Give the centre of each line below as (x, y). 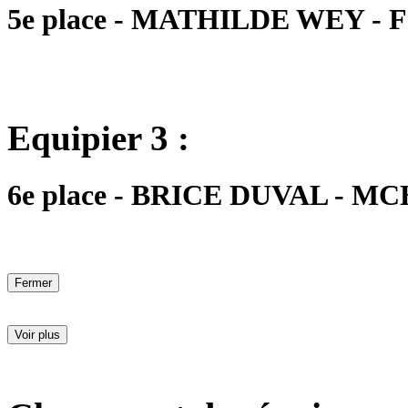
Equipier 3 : (98, 138)
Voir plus (37, 334)
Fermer (33, 282)
